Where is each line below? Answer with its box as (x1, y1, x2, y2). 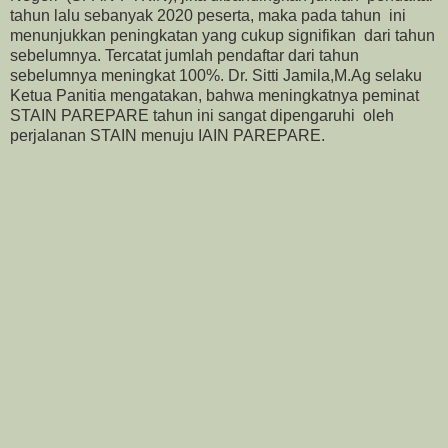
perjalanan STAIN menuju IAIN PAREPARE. (10, 126, 325, 144)
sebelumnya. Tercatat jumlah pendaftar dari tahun (10, 46, 359, 64)
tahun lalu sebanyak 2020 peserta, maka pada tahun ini (10, 6, 406, 24)
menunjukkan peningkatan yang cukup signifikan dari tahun (10, 26, 435, 44)
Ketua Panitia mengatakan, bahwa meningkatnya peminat (10, 86, 419, 104)
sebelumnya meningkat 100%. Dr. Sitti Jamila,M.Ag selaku (10, 66, 422, 84)
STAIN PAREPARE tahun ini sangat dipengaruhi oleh (10, 106, 398, 124)
